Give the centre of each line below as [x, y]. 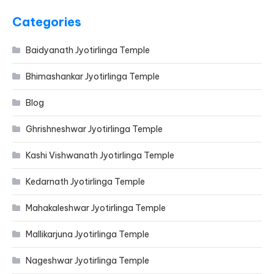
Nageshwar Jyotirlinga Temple [88, 261]
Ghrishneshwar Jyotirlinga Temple [94, 129]
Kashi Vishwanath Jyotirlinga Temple [100, 155]
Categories [47, 22]
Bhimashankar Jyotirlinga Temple [93, 76]
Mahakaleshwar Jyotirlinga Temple [96, 208]
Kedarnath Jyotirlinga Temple [86, 182]
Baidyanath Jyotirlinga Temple [88, 50]
